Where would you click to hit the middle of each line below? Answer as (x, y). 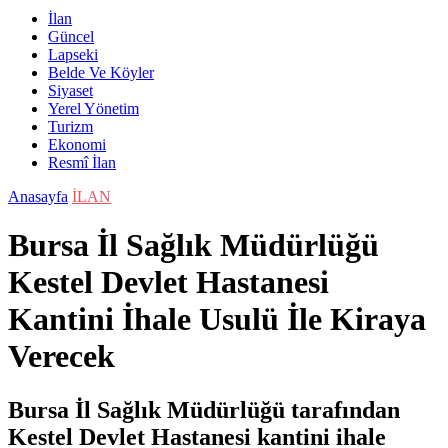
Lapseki (73, 54)
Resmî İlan (82, 162)
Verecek (61, 356)
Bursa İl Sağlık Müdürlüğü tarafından (204, 409)
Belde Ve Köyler (101, 72)
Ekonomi (77, 144)
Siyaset (70, 90)
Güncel (71, 36)
